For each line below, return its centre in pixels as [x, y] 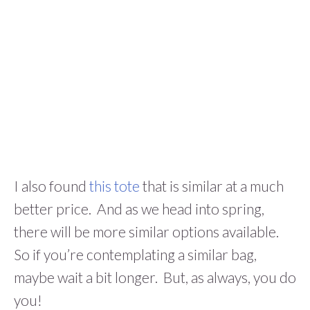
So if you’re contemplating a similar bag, [135, 255]
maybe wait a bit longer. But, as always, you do [155, 277]
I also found [52, 186]
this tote [115, 186]
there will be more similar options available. [148, 232]
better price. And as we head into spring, [139, 209]
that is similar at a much [212, 186]
